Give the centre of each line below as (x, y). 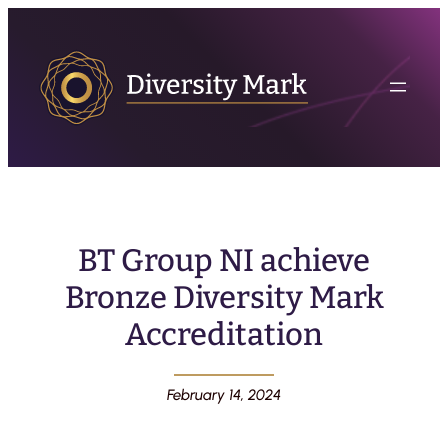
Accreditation (224, 334)
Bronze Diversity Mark (224, 297)
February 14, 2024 (224, 394)
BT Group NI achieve (224, 260)
